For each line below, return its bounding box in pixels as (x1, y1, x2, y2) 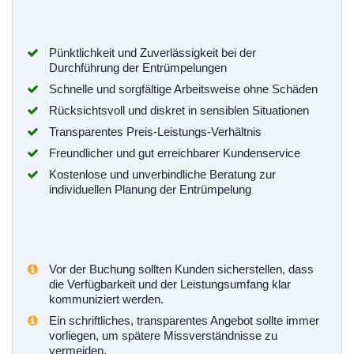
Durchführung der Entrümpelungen (49, 61, 227, 75)
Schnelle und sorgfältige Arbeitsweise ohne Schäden (49, 82, 318, 96)
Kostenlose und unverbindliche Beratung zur (49, 168, 276, 182)
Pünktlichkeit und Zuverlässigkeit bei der (49, 46, 256, 60)
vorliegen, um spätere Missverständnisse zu (49, 329, 277, 343)
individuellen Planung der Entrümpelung (49, 183, 251, 197)
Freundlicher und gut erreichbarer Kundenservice (49, 146, 300, 160)
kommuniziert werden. (49, 292, 164, 307)
